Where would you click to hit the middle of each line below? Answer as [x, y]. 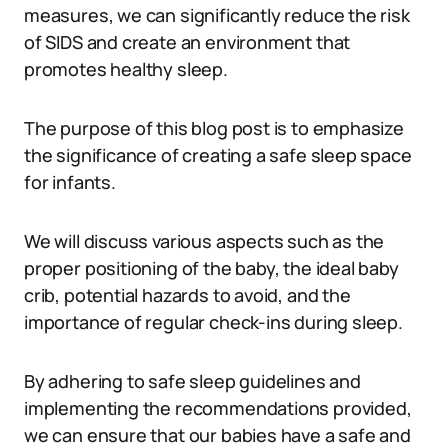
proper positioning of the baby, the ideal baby [211, 268]
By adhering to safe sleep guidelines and [192, 381]
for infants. [70, 182]
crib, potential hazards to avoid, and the [187, 295]
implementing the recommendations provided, [218, 408]
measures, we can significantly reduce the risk [217, 15]
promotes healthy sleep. [126, 69]
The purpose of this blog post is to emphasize [214, 128]
